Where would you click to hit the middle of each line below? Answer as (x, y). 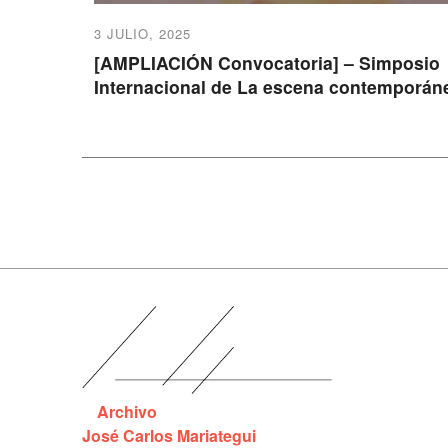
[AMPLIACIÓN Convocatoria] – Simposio (266, 62)
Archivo (127, 412)
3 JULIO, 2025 (142, 33)
